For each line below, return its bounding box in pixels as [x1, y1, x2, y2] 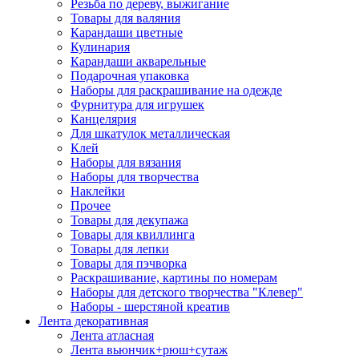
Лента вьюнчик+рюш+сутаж [71, 342, 228, 357]
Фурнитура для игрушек [71, 97, 204, 111]
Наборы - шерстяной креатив [71, 299, 230, 313]
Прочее [71, 198, 111, 212]
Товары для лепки [71, 241, 169, 256]
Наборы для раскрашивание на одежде [71, 83, 282, 97]
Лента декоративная [38, 313, 148, 328]
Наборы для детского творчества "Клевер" [71, 284, 303, 299]
